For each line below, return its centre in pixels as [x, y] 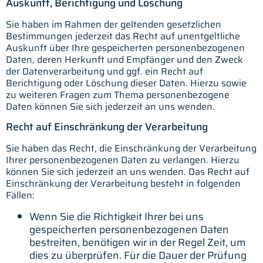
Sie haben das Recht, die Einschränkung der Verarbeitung [131, 149]
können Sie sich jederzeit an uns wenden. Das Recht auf [128, 172]
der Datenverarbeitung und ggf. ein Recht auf [104, 71]
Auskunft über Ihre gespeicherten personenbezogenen [125, 48]
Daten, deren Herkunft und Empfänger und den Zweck [124, 59]
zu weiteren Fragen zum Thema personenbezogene [118, 95]
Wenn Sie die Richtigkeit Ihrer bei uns [117, 216]
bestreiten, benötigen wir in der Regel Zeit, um [138, 242]
